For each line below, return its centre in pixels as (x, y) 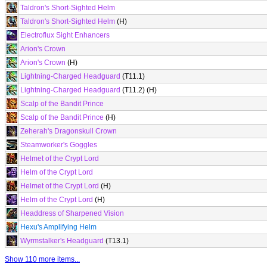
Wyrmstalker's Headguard (62, 241)
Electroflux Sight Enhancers (65, 35)
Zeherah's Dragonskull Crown (69, 131)
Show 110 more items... (42, 259)
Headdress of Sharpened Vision (72, 213)
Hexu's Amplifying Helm (58, 227)
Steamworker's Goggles (59, 145)
